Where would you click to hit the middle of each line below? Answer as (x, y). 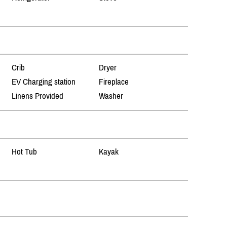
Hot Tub (25, 152)
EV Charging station (44, 82)
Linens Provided (38, 96)
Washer (111, 96)
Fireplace (113, 82)
